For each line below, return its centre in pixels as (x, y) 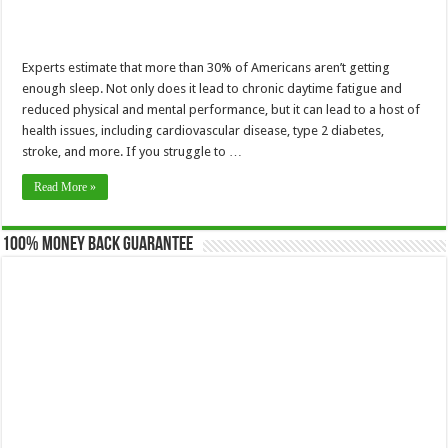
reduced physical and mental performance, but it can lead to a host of (221, 109)
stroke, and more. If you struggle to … (132, 151)
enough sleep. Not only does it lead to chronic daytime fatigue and (212, 88)
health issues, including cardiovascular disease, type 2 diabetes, (203, 130)
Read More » (65, 186)
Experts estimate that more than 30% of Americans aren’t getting (206, 67)
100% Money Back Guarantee (98, 244)
